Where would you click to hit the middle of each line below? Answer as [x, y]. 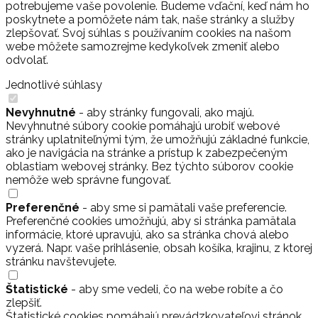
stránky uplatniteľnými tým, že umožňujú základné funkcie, [158, 139]
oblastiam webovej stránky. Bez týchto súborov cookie [149, 166]
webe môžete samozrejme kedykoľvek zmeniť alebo [143, 46]
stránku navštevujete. [61, 261]
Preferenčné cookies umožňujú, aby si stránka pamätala [151, 221]
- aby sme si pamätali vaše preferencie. [183, 207]
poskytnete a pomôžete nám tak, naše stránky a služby [150, 19]
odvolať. [27, 60]
